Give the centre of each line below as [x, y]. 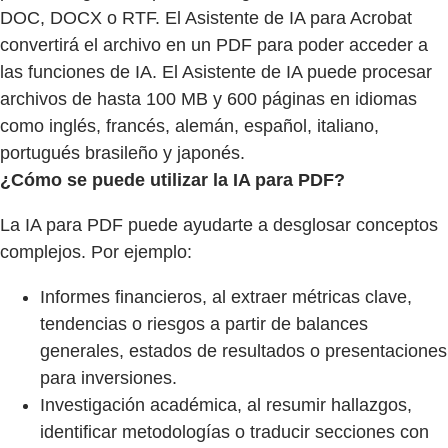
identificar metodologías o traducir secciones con [234, 432]
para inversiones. [108, 378]
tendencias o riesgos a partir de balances [204, 324]
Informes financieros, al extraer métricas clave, [226, 297]
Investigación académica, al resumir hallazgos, [226, 405]
